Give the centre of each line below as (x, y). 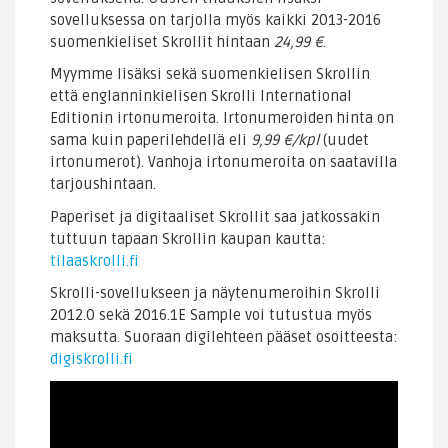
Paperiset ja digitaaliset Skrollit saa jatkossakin (215, 216)
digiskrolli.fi (91, 359)
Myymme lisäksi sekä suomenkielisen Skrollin (210, 74)
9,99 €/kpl (285, 140)
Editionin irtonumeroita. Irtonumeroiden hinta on (222, 118)
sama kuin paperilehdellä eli (150, 140)
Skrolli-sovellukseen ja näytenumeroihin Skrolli (215, 293)
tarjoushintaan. (103, 184)
